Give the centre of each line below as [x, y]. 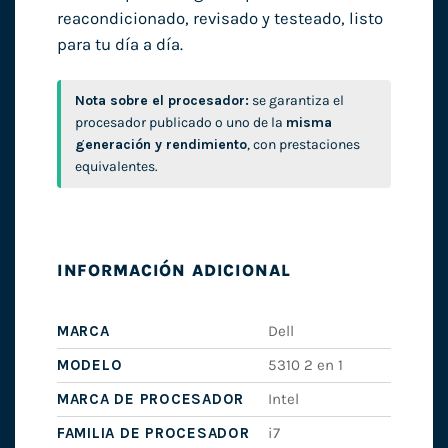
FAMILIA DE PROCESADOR [153, 432]
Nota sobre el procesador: [161, 100]
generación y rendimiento [160, 144]
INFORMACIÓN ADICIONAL [173, 271]
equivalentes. [116, 166]
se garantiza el [296, 100]
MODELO [89, 364]
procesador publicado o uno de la [180, 122]
